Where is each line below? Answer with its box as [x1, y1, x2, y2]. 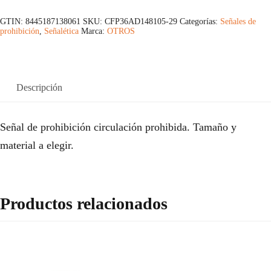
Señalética [44, 27, 79, 36]
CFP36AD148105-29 [105, 17, 177, 27]
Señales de [220, 17, 256, 27]
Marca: [81, 27, 107, 36]
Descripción [16, 82, 62, 93]
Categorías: [180, 17, 220, 27]
